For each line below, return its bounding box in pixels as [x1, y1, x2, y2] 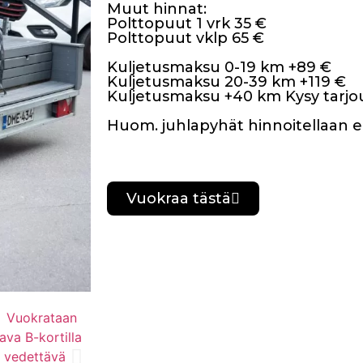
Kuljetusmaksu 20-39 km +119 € [107, 73, 346, 91]
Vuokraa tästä [126, 190, 231, 207]
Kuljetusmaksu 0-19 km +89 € [107, 58, 331, 76]
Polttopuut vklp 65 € [107, 29, 264, 47]
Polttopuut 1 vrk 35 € [107, 15, 267, 32]
